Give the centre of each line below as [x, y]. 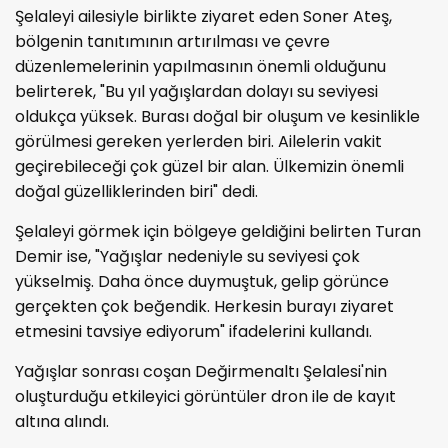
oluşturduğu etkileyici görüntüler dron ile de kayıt [205, 396]
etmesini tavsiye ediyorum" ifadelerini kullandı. [193, 331]
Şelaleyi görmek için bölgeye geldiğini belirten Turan [218, 231]
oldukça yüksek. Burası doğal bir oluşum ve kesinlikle [217, 116]
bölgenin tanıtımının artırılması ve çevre [172, 41]
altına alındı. [62, 421]
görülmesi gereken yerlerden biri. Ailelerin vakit [198, 141]
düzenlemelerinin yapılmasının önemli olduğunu [200, 66]
